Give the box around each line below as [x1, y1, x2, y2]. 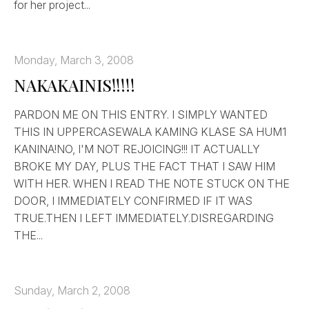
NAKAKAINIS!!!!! [14, 73, 135, 96]
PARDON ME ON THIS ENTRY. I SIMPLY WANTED [14, 107, 268, 121]
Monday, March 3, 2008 [14, 52, 134, 67]
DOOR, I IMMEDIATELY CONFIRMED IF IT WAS [14, 193, 252, 208]
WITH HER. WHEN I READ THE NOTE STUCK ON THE [14, 176, 290, 190]
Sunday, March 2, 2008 [14, 283, 130, 297]
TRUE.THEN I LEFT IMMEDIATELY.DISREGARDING [14, 210, 274, 225]
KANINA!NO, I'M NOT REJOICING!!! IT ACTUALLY [14, 141, 260, 156]
